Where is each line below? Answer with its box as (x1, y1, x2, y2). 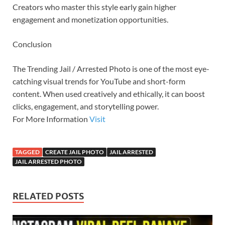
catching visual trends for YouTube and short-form (13, 76, 185, 86)
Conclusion (13, 39, 52, 49)
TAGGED (15, 148, 40, 156)
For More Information (13, 114, 89, 124)
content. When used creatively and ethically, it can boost (13, 89, 205, 99)
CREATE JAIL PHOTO (45, 148, 104, 156)
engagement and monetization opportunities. (13, 15, 168, 25)
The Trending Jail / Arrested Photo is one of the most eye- (13, 64, 209, 74)
